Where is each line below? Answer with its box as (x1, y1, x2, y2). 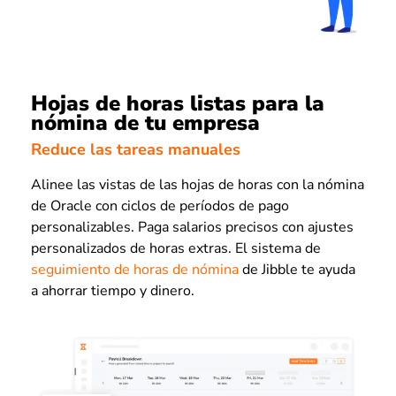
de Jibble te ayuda (239, 260, 355, 280)
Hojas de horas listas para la (31, 88, 324, 118)
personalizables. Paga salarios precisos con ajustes (31, 217, 354, 238)
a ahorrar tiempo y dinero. (31, 281, 194, 301)
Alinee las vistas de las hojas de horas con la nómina (31, 175, 364, 195)
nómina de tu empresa (31, 108, 260, 137)
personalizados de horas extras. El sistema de (31, 239, 321, 259)
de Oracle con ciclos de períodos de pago (31, 196, 289, 217)
